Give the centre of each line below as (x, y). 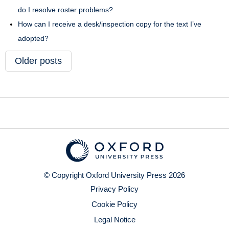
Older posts (38, 61)
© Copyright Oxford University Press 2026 (114, 175)
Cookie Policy (114, 204)
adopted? (33, 38)
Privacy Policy (114, 189)
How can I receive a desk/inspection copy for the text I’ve (110, 24)
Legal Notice (114, 220)
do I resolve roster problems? (65, 10)
